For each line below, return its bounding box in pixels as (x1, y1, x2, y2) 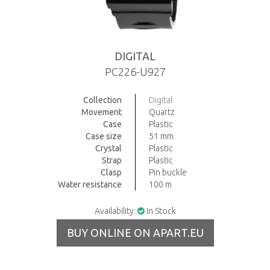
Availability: (94, 206, 137, 216)
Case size (85, 131, 122, 141)
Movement (81, 107, 122, 117)
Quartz (149, 107, 175, 117)
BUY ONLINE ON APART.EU (66, 226, 204, 239)
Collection (83, 95, 122, 105)
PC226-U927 (104, 65, 166, 78)
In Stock (144, 206, 176, 216)
